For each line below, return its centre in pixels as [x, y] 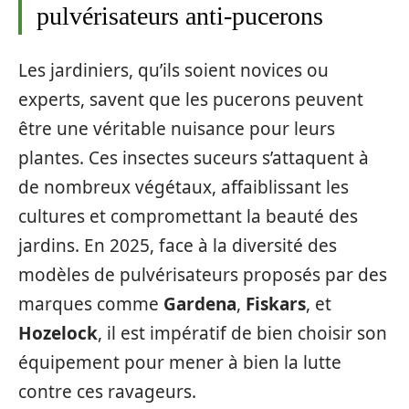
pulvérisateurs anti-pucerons [180, 16]
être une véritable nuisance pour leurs [177, 128]
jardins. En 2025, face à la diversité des [178, 245]
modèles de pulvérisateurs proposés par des [203, 274]
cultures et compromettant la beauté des [188, 216]
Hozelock [58, 333]
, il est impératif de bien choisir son [242, 333]
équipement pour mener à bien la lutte [180, 362]
